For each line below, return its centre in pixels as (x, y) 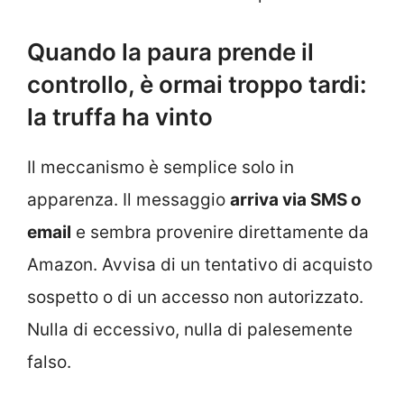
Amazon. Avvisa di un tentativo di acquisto (200, 264)
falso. (49, 362)
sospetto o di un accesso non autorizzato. (195, 297)
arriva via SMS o (296, 199)
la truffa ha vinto (120, 116)
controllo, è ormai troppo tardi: (197, 84)
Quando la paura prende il (170, 51)
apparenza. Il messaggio (129, 199)
